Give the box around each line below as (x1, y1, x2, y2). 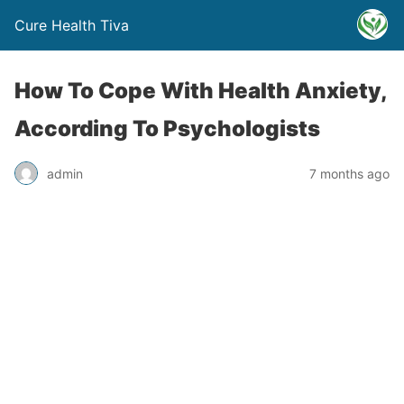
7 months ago (309, 165, 390, 181)
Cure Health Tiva (14, 16, 129, 34)
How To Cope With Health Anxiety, (14, 78, 387, 104)
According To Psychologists (14, 115, 320, 142)
